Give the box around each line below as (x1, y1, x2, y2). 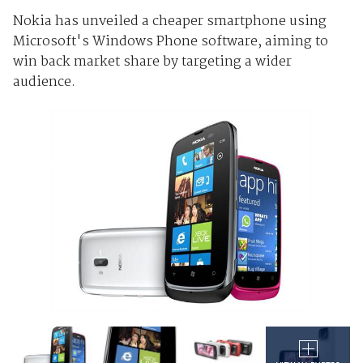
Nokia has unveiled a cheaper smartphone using (12, 10, 327, 32)
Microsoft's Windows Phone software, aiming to (12, 30, 328, 53)
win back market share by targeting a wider (12, 50, 292, 73)
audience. (12, 70, 75, 93)
